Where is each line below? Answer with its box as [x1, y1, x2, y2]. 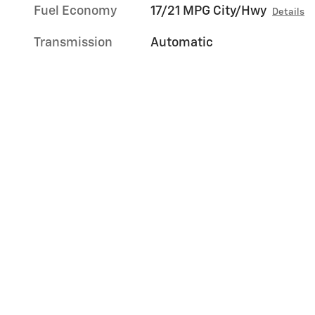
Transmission [34, 37, 112, 50]
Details [272, 7, 305, 18]
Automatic [150, 37, 214, 50]
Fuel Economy [34, 5, 117, 18]
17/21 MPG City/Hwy [150, 5, 267, 18]
